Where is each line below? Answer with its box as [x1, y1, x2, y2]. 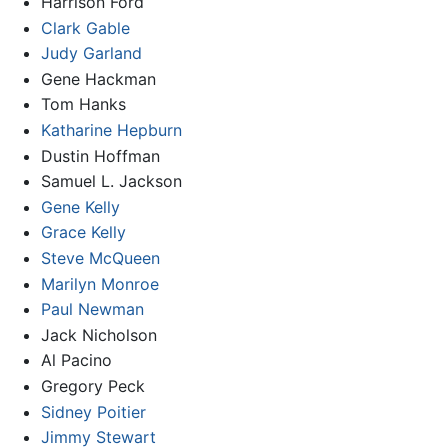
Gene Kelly [40, 196, 120, 217]
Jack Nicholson [40, 324, 157, 345]
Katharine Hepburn [40, 120, 182, 140]
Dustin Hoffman [40, 145, 160, 166]
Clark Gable [40, 17, 130, 38]
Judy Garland [40, 43, 142, 64]
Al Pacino [40, 350, 112, 371]
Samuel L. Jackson [40, 171, 182, 192]
